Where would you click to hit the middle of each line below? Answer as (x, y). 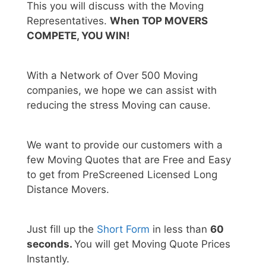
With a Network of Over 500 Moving (112, 75)
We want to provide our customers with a (125, 145)
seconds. (50, 244)
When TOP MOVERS (159, 20)
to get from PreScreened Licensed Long (122, 174)
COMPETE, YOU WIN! (78, 35)
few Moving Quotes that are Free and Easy (129, 159)
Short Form (123, 229)
